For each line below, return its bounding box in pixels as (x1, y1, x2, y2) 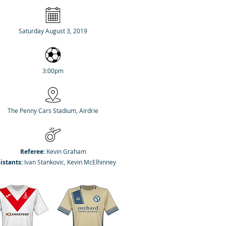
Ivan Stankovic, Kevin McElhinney (22, 158, 116, 166)
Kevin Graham (44, 147, 86, 155)
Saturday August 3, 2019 (19, 27, 87, 35)
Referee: (20, 147, 45, 156)
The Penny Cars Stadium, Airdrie (8, 106, 98, 115)
